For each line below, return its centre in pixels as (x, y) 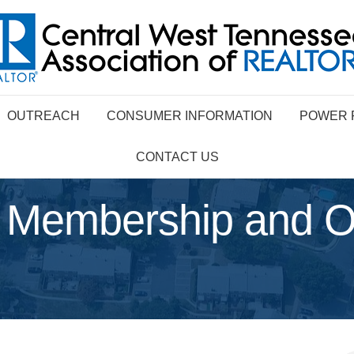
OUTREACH (43, 116)
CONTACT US (177, 157)
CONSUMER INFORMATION (189, 116)
